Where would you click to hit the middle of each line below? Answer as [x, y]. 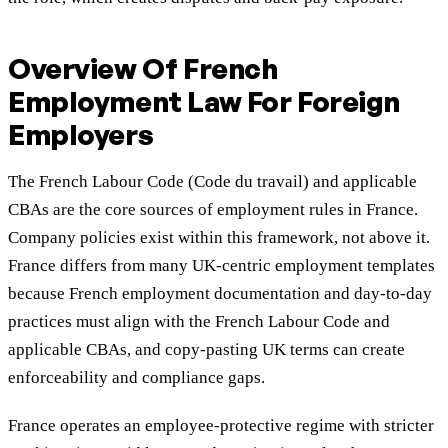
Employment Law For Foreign [204, 102]
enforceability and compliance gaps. [136, 378]
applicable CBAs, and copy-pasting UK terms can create [206, 350]
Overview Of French [143, 69]
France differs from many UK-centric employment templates [221, 266]
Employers [81, 135]
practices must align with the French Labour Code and [199, 322]
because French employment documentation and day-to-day [220, 294]
